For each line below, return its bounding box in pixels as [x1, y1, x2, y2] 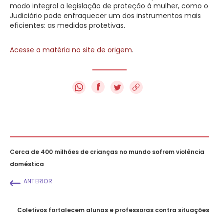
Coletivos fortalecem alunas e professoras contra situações [17, 205, 209, 214]
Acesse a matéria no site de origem [10, 44, 132, 55]
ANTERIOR [23, 176, 53, 185]
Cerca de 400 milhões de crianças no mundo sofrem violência [10, 147, 204, 156]
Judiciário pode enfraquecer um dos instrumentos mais [10, 10, 201, 21]
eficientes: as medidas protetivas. [10, 20, 125, 30]
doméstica [10, 159, 44, 168]
